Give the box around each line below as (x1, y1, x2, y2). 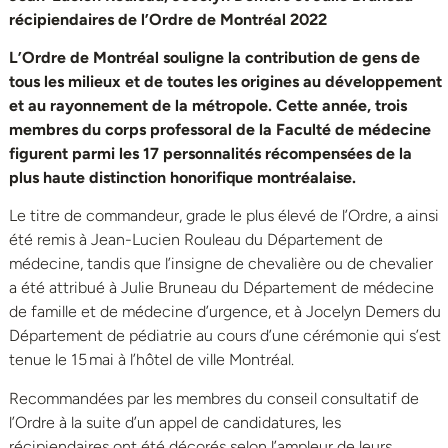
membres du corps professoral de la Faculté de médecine (9, 119, 431, 139)
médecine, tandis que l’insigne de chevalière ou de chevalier (9, 254, 433, 274)
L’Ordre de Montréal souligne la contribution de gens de (9, 47, 420, 67)
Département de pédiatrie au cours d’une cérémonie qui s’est (9, 326, 441, 346)
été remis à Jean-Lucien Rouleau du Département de (9, 230, 383, 250)
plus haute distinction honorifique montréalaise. (9, 167, 356, 187)
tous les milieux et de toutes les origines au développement (9, 71, 442, 91)
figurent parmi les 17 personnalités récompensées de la (9, 143, 412, 163)
